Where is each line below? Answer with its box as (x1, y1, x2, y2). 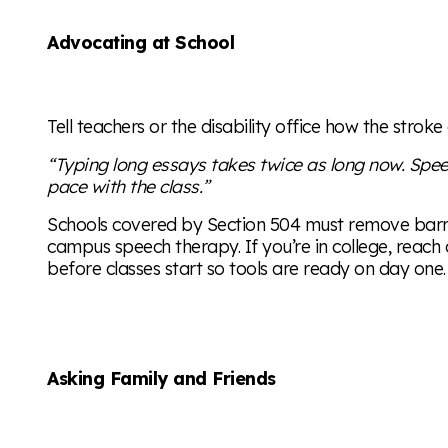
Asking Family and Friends (47, 367, 276, 390)
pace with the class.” (47, 175, 210, 198)
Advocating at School (47, 30, 235, 53)
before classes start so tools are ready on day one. (47, 256, 446, 279)
